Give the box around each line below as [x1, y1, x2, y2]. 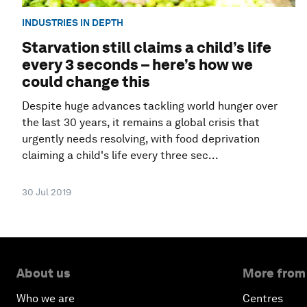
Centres [243, 292, 283, 306]
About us [16, 266, 70, 281]
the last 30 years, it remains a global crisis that [22, 116, 260, 130]
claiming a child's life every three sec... [22, 149, 219, 162]
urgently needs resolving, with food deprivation [22, 132, 260, 146]
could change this [22, 73, 150, 91]
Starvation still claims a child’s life [22, 38, 271, 57]
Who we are [16, 292, 75, 306]
